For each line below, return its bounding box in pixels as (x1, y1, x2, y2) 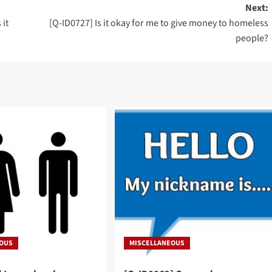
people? (235, 32, 268, 46)
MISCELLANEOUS (129, 238, 185, 249)
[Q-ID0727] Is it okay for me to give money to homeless (49, 16, 268, 30)
